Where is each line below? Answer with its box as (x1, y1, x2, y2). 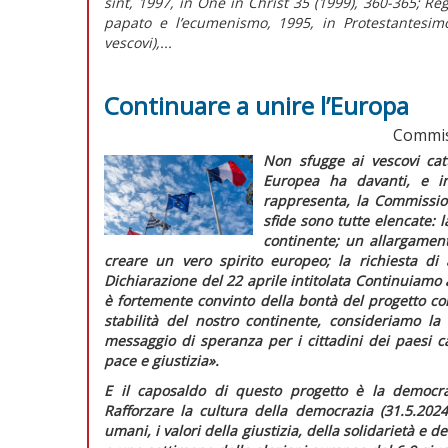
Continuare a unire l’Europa (104, 88, 409, 122)
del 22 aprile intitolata (200, 270, 355, 290)
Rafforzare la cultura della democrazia (104, 400, 380, 420)
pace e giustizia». (104, 350, 219, 370)
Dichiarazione (104, 270, 201, 290)
